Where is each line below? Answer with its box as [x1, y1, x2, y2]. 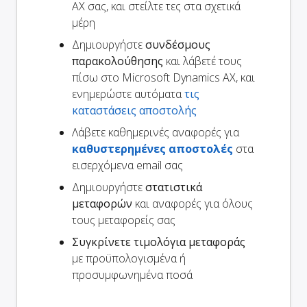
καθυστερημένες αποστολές [72, 140, 233, 156]
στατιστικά [145, 179, 202, 195]
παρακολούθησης [72, 53, 163, 69]
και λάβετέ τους [163, 53, 242, 69]
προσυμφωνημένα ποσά [72, 267, 193, 282]
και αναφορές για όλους [132, 195, 253, 211]
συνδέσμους [145, 36, 210, 52]
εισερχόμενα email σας [72, 157, 183, 173]
